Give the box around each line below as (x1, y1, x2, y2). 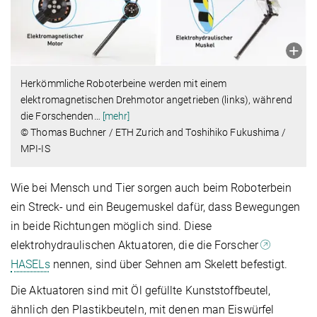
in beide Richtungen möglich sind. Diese (11, 219, 212, 234)
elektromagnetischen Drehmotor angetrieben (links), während (21, 94, 292, 106)
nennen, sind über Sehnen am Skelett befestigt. (50, 258, 288, 272)
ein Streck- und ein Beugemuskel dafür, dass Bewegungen (11, 200, 301, 214)
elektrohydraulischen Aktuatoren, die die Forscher (11, 238, 262, 253)
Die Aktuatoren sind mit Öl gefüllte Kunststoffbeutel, (11, 284, 271, 298)
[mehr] (102, 110, 130, 122)
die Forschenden (21, 110, 94, 122)
